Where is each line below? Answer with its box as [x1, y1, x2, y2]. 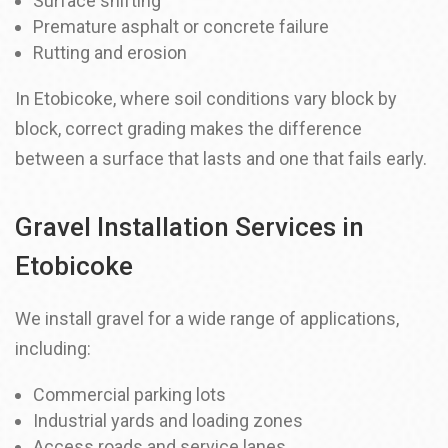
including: [15, 338, 91, 359]
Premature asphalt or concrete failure [33, 16, 329, 37]
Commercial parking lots [33, 384, 226, 405]
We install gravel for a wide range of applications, [15, 308, 399, 329]
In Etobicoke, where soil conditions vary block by [15, 88, 397, 109]
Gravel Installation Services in [15, 212, 364, 242]
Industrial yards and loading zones [33, 410, 303, 431]
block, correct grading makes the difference [15, 118, 362, 139]
